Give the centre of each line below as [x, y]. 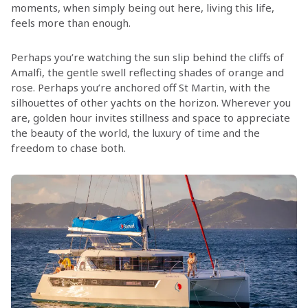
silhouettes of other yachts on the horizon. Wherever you [151, 102]
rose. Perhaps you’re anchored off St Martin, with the [140, 87]
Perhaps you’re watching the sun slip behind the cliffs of [147, 57]
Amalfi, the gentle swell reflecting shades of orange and [147, 72]
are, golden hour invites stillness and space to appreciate [150, 117]
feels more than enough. [70, 22]
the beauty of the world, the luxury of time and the [135, 132]
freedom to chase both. [68, 147]
